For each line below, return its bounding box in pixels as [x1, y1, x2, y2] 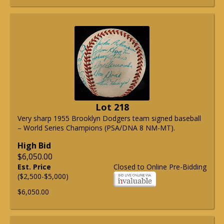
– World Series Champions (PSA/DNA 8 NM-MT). [17, 122, 175, 132]
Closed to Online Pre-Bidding [113, 161, 206, 171]
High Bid [17, 139, 51, 151]
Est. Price [17, 161, 51, 171]
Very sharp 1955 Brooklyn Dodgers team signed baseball [17, 113, 201, 123]
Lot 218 [95, 100, 129, 113]
